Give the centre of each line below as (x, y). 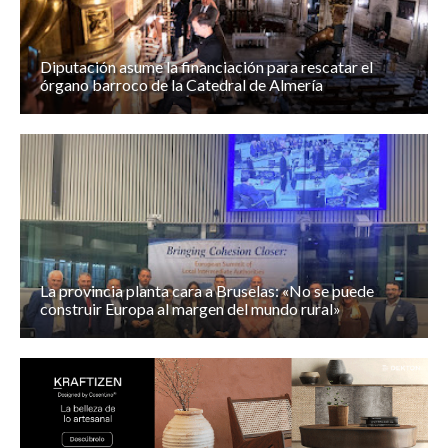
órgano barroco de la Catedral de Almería (181, 85)
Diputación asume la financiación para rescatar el (206, 67)
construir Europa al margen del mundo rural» (190, 309)
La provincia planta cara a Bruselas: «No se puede (207, 291)
